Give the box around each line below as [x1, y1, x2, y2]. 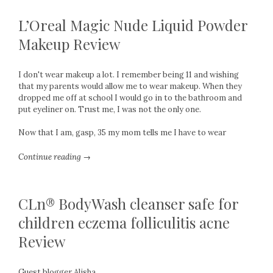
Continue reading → [18, 152, 91, 162]
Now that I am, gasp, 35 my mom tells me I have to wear [18, 127, 226, 138]
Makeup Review [18, 34, 120, 54]
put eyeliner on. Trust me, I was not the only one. [18, 104, 201, 115]
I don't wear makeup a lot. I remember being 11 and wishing [18, 69, 239, 80]
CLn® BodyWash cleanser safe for [18, 194, 238, 213]
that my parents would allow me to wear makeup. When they [18, 81, 242, 91]
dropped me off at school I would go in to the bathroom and [18, 93, 242, 103]
